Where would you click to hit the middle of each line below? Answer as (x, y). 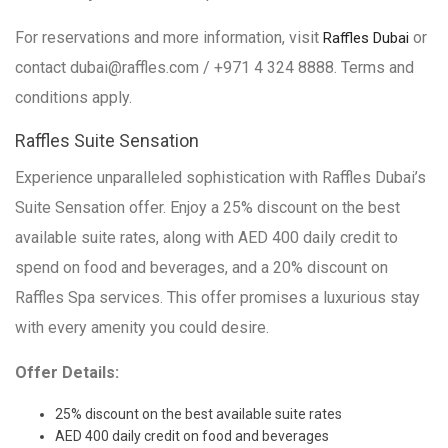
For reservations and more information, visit (169, 38)
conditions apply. (73, 98)
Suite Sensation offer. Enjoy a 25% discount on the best (207, 208)
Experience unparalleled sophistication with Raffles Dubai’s (220, 178)
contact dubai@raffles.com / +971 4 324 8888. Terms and (214, 68)
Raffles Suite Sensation (107, 141)
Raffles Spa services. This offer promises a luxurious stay (217, 298)
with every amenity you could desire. (142, 328)
